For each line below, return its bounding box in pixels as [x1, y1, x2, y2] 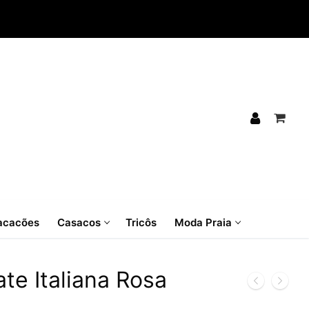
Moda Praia [175, 215, 232, 229]
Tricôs [126, 215, 157, 229]
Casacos [57, 215, 101, 229]
